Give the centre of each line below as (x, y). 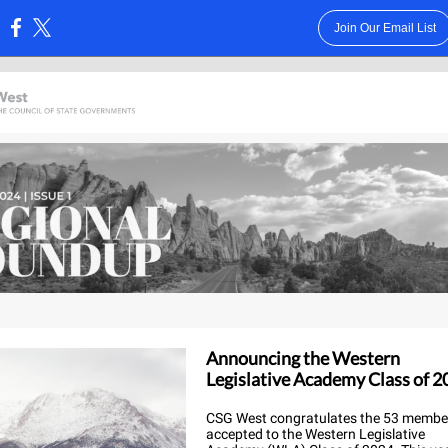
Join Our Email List (384, 28)
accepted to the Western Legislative (315, 434)
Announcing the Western (303, 358)
